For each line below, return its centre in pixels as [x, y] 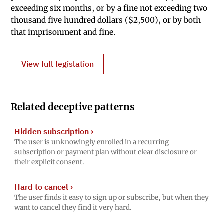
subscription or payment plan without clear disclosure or [105, 152]
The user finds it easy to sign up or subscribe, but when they [111, 197]
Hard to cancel [41, 187]
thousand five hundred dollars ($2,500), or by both [106, 20]
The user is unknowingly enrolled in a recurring [91, 142]
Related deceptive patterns [73, 107]
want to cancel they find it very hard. [73, 207]
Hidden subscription [51, 132]
